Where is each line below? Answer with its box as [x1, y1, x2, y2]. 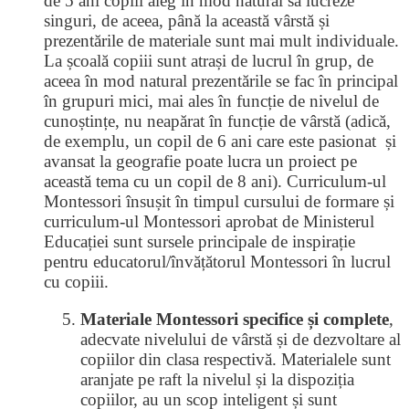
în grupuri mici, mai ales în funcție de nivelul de [44, 91, 379, 110]
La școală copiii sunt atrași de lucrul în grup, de [44, 51, 373, 70]
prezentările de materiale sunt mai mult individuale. [44, 31, 399, 50]
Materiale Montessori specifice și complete [80, 309, 389, 329]
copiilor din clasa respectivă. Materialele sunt [80, 350, 391, 369]
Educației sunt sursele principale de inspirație [44, 232, 355, 251]
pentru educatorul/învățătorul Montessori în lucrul [44, 252, 391, 271]
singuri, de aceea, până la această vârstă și [44, 11, 330, 30]
